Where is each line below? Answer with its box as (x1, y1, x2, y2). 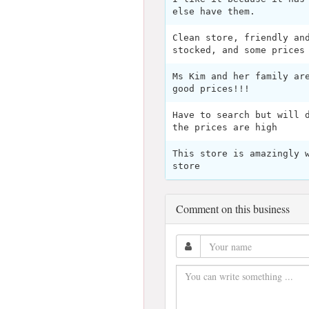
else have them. (172, 6, 255, 17)
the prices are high (172, 122, 277, 132)
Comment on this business (176, 201, 290, 216)
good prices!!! (172, 83, 250, 94)
